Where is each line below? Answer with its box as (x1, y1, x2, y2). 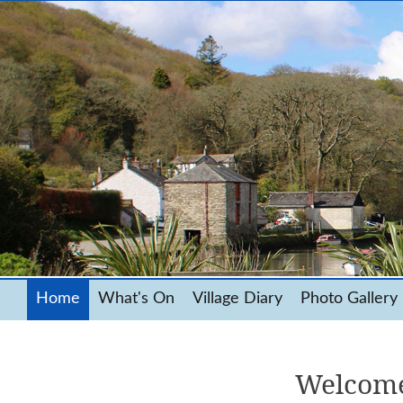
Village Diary (193, 291, 282, 306)
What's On (98, 291, 175, 306)
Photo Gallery (300, 291, 398, 306)
